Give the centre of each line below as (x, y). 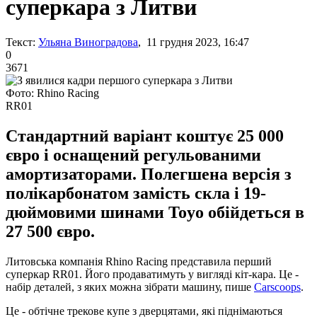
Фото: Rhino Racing (52, 93)
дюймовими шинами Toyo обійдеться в (155, 212)
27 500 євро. (50, 231)
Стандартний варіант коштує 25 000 (145, 136)
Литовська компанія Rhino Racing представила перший (139, 261)
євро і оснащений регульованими (133, 155)
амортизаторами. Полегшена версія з (149, 174)
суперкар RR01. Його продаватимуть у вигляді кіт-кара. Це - (152, 274)
